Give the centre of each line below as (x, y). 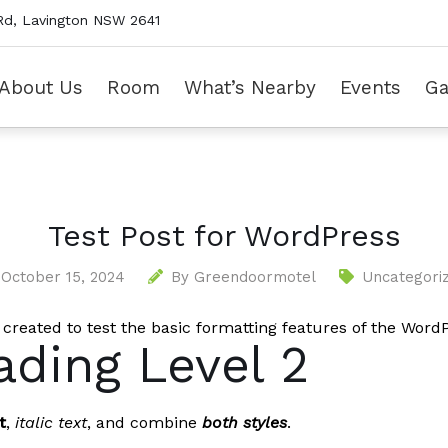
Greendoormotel (255, 277)
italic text (51, 422)
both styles (244, 422)
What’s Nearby (250, 87)
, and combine (144, 422)
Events (370, 87)
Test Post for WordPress (224, 235)
